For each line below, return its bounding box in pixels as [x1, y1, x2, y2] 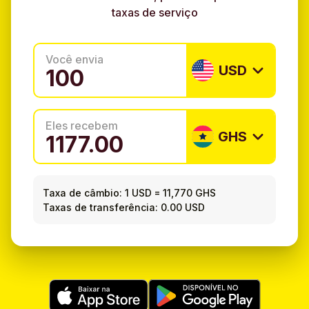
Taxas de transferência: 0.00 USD [43, 201, 206, 213]
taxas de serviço [111, 6, 198, 20]
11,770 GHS [163, 186, 217, 199]
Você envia [46, 52, 103, 67]
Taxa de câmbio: [43, 186, 123, 199]
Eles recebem [46, 119, 118, 133]
